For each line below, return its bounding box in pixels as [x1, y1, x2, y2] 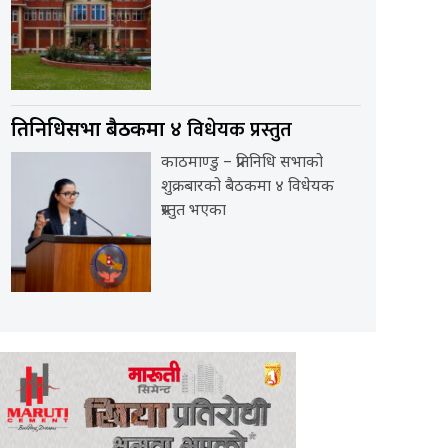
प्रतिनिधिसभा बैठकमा [11, 118, 170, 145]
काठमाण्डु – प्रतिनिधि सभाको [161, 153, 323, 175]
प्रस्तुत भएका [161, 201, 226, 223]
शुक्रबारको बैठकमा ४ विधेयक [161, 177, 334, 199]
